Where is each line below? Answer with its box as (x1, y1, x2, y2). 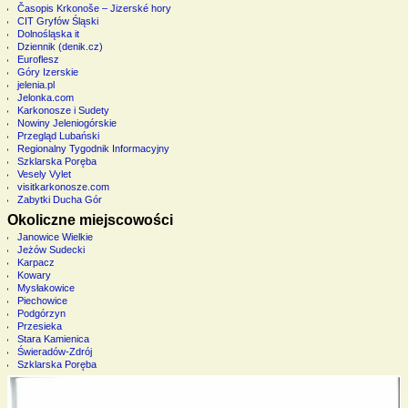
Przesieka (16, 320, 62, 331)
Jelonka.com (16, 92, 74, 104)
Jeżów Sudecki (16, 243, 85, 255)
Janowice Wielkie (16, 230, 93, 242)
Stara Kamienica (16, 332, 89, 344)
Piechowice (16, 294, 67, 306)
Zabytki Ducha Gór (16, 194, 102, 206)
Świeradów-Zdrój (16, 345, 92, 357)
